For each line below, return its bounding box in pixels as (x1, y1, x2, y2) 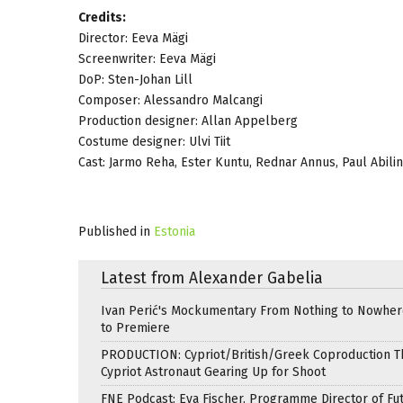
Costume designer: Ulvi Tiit (78, 133, 230, 149)
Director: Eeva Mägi (78, 30, 188, 46)
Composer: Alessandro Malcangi (78, 92, 263, 108)
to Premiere (101, 319, 170, 336)
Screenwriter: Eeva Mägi (78, 50, 216, 67)
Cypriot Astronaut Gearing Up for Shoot (101, 363, 326, 380)
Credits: (78, 9, 126, 25)
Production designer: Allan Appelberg (78, 112, 298, 129)
